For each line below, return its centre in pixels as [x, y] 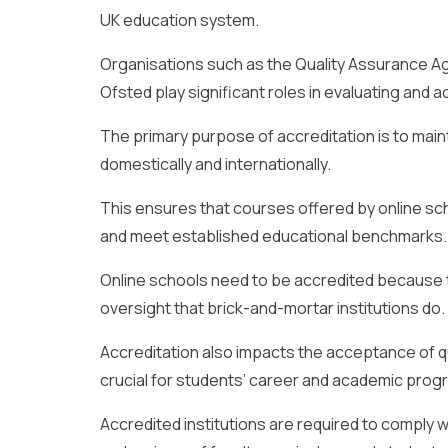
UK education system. [179, 19]
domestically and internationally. [215, 163]
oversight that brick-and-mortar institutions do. [272, 307]
